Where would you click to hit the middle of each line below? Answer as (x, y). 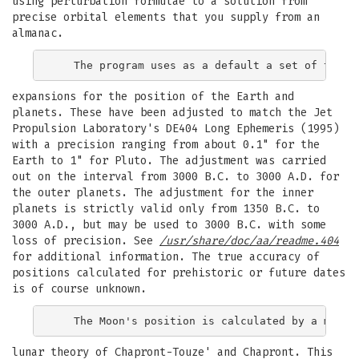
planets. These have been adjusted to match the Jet (172, 113)
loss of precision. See (86, 241)
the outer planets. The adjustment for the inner (163, 193)
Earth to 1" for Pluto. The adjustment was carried (169, 161)
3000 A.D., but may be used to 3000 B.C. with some (169, 225)
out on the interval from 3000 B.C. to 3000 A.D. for (175, 177)
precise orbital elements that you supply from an (166, 17)
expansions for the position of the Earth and (153, 97)
